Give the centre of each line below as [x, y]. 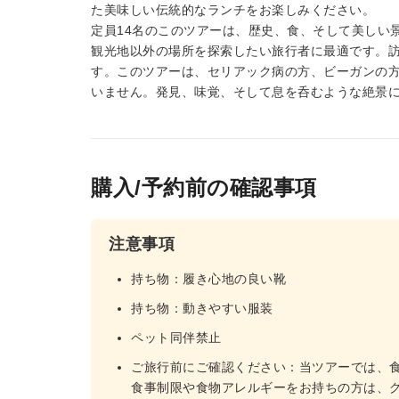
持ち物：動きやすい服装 [202, 308]
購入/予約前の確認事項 [204, 187]
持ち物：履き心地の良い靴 [208, 279]
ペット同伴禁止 [176, 338]
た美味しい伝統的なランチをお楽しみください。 [233, 10]
